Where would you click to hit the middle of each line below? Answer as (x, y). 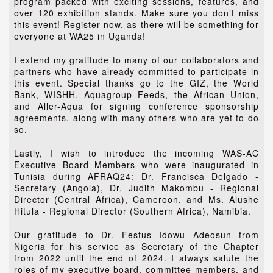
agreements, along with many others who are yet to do (136, 118)
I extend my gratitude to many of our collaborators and (136, 60)
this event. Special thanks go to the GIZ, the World (136, 83)
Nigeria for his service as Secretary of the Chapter (136, 246)
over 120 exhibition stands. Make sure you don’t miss (136, 13)
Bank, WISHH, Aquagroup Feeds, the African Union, (136, 94)
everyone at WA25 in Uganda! (80, 36)
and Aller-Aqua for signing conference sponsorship (136, 106)
